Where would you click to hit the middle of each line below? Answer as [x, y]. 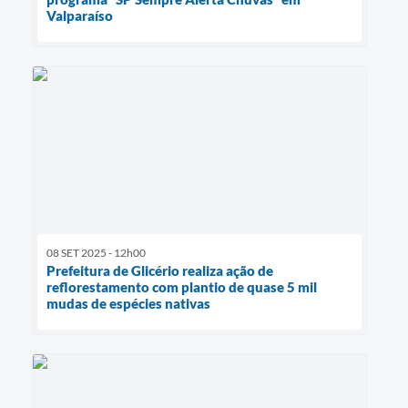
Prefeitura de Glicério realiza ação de [160, 270]
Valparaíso [80, 15]
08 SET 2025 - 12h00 [96, 252]
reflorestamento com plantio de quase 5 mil [182, 286]
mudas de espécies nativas [128, 303]
